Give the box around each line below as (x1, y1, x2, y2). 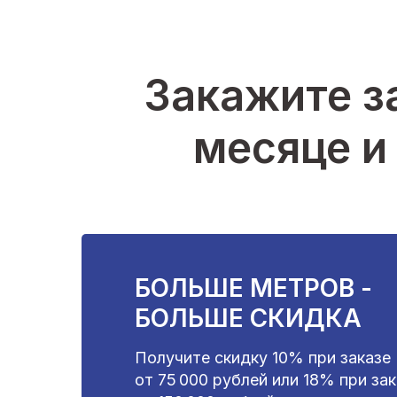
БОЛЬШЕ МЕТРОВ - (135, 273, 372, 303)
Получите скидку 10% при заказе (135, 348, 391, 367)
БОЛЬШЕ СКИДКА (135, 303, 362, 333)
